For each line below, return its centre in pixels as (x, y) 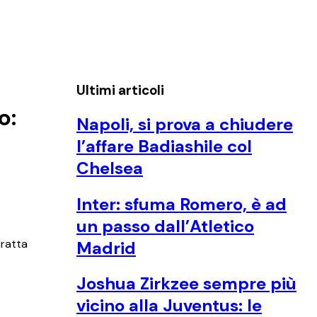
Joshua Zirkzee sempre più (186, 284)
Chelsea (110, 168)
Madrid (106, 248)
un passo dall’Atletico (165, 226)
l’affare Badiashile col (164, 146)
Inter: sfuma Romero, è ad (181, 204)
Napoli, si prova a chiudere (185, 124)
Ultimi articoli (120, 90)
